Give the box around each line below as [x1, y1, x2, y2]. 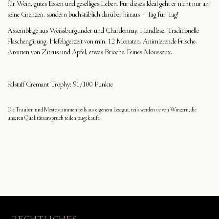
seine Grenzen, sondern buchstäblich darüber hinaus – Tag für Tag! [7, 11, 178, 19]
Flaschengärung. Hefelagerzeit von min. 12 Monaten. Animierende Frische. [7, 38, 197, 46]
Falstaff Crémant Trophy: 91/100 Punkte [7, 81, 113, 89]
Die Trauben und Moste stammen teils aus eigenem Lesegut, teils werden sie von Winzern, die [7, 107, 197, 113]
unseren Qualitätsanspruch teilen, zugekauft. [7, 115, 100, 122]
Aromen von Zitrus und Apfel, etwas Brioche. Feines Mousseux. [7, 48, 172, 57]
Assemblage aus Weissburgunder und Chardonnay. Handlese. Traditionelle [7, 27, 199, 35]
